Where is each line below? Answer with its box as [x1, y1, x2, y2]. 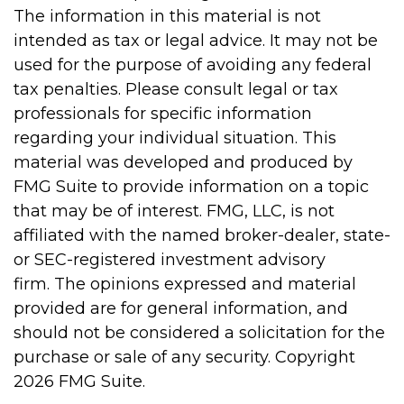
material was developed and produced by [14, 152, 353, 172]
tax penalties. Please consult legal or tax [14, 79, 338, 99]
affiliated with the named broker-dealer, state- [14, 225, 390, 245]
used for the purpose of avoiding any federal [14, 55, 372, 75]
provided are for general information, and [14, 298, 348, 318]
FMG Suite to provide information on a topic [14, 177, 369, 197]
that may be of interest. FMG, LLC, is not [14, 201, 335, 221]
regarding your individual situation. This [14, 128, 336, 148]
